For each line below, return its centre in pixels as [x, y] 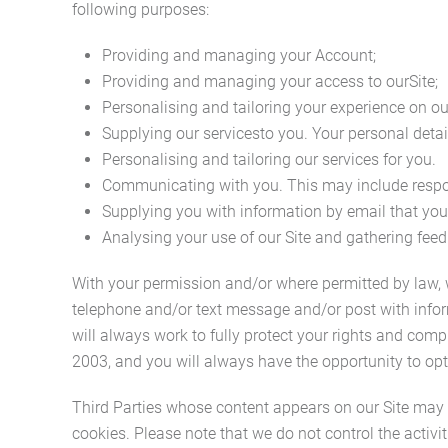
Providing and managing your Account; [239, 55]
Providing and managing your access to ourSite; [270, 81]
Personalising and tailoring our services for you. [269, 159]
